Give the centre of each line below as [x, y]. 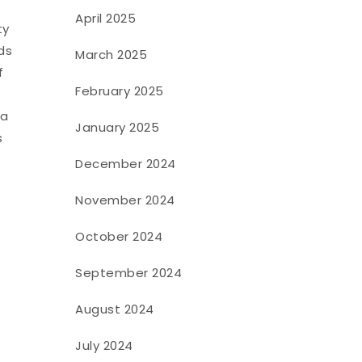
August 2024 [115, 309]
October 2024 [119, 236]
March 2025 [112, 54]
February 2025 [120, 90]
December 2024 [126, 163]
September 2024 [129, 272]
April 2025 [106, 18]
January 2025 [118, 127]
